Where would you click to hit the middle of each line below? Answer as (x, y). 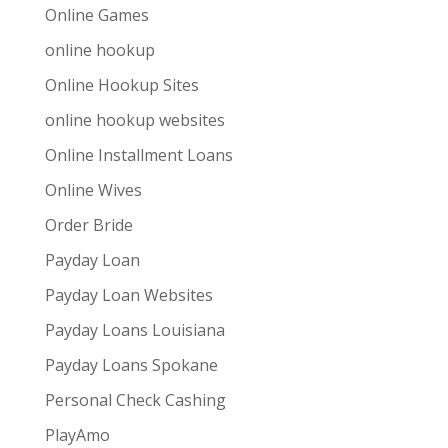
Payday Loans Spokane (131, 365)
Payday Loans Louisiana (134, 330)
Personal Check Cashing (135, 400)
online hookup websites (134, 120)
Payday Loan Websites (128, 295)
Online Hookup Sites (121, 85)
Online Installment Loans (138, 155)
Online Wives (93, 190)
